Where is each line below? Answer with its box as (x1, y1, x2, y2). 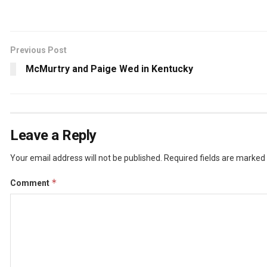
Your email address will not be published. (10, 153, 162, 163)
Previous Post (10, 45, 67, 55)
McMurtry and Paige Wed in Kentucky (26, 63, 193, 74)
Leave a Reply (10, 126, 97, 144)
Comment (10, 178, 51, 188)
